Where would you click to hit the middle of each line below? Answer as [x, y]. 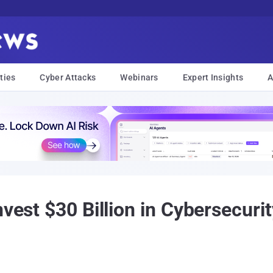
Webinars [139, 77]
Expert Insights [213, 77]
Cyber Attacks [68, 77]
